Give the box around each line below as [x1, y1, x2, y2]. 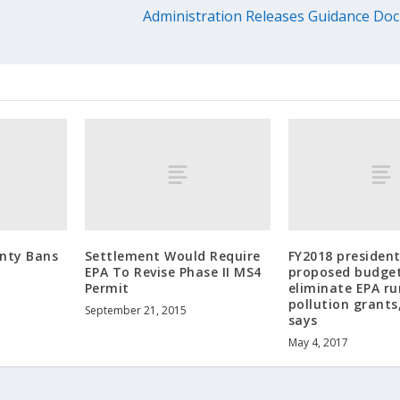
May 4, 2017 [287, 334, 348, 350]
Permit [84, 279, 129, 296]
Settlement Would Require [84, 246, 261, 264]
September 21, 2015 [84, 302, 187, 318]
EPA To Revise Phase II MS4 [84, 262, 262, 280]
